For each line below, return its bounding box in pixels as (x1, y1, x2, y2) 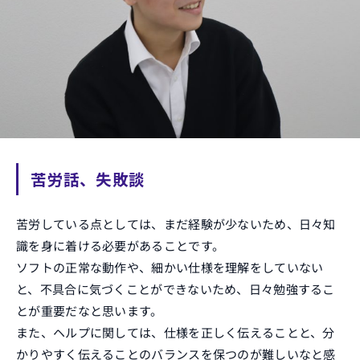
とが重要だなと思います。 (16, 302, 163, 319)
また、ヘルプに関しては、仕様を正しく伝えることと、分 (16, 324, 335, 341)
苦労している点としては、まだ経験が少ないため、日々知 (16, 215, 336, 232)
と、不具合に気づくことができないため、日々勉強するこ (16, 280, 335, 297)
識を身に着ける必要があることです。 (16, 237, 225, 254)
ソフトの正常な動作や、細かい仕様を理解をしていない (16, 259, 324, 276)
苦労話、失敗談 (31, 167, 145, 190)
